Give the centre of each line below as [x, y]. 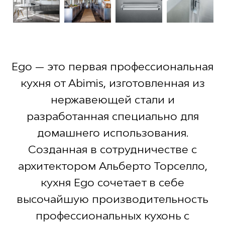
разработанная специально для [113, 116]
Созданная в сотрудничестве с [113, 149]
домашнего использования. [113, 132]
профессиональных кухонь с [113, 215]
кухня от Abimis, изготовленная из [113, 83]
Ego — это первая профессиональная [113, 66]
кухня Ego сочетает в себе [113, 182]
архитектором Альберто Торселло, [113, 165]
